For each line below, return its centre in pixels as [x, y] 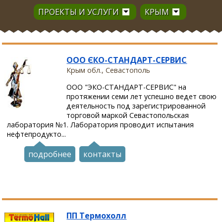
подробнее [50, 154]
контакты [103, 154]
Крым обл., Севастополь [109, 70]
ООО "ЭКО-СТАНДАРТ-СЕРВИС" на [127, 87]
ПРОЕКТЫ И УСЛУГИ [78, 12]
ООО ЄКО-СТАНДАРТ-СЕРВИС [127, 60]
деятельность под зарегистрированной [136, 106]
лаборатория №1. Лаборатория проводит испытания [101, 124]
